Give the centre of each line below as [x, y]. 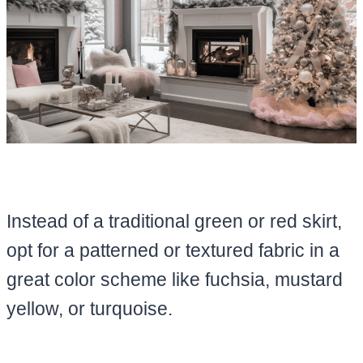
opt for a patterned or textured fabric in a [173, 250]
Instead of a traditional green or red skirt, [174, 221]
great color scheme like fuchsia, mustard [175, 279]
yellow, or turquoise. [90, 308]
